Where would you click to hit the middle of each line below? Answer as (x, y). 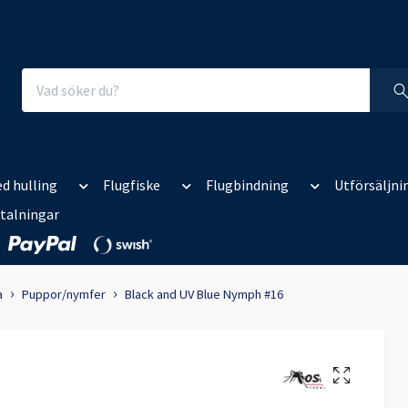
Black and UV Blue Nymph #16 (204, 295)
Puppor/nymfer (64, 295)
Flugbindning (247, 185)
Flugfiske (132, 185)
